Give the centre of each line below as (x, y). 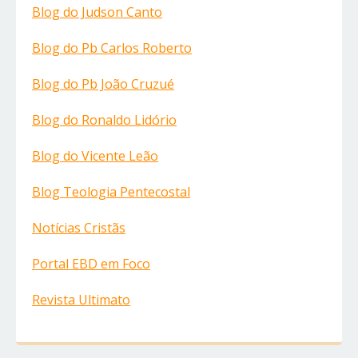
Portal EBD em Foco (91, 264)
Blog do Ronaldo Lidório (104, 120)
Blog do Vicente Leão (95, 156)
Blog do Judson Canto (97, 12)
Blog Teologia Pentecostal (111, 192)
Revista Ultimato (81, 300)
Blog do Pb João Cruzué (103, 84)
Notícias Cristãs (79, 228)
